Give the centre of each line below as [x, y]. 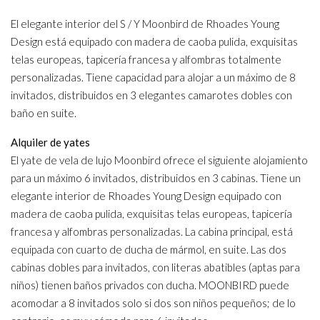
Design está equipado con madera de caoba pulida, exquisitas [154, 42]
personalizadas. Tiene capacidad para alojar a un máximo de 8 [153, 77]
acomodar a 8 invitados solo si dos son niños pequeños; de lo [153, 303]
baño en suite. [44, 113]
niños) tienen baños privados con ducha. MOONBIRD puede [150, 285]
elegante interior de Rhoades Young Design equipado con [146, 196]
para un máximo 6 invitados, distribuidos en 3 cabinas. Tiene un [156, 178]
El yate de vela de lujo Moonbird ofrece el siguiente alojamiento [159, 160]
